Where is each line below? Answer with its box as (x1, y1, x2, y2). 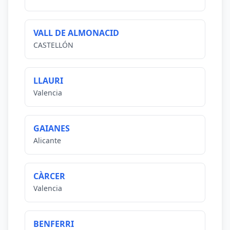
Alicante (33, 136, 61, 145)
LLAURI (33, 75, 63, 86)
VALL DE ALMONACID (33, 27, 119, 39)
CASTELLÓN (33, 40, 73, 50)
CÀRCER (33, 170, 65, 182)
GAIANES (33, 123, 70, 134)
